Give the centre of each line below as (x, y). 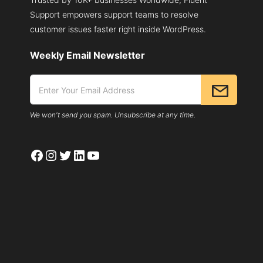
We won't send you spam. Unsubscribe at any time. (113, 115)
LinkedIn (100, 154)
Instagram (76, 154)
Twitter (81, 154)
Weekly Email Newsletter (87, 55)
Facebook (62, 154)
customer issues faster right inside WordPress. (118, 29)
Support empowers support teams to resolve (114, 15)
